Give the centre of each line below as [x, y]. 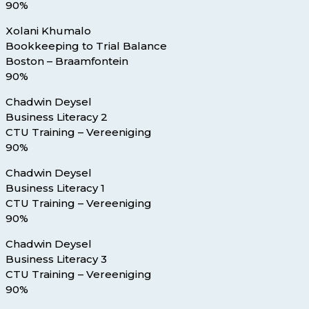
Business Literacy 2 [57, 117]
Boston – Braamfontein [67, 61]
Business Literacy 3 [56, 259]
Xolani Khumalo [48, 31]
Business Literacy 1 [55, 188]
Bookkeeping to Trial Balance [86, 46]
